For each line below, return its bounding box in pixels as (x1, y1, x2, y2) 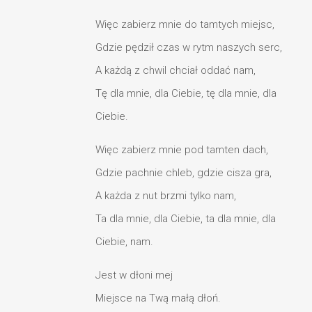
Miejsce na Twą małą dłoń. (95, 291, 221, 304)
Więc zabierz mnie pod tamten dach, (95, 143, 268, 156)
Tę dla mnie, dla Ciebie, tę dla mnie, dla (95, 86, 276, 100)
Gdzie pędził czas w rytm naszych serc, (95, 40, 282, 54)
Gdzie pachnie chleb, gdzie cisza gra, (95, 166, 272, 179)
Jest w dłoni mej (95, 268, 173, 281)
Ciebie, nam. (95, 235, 153, 248)
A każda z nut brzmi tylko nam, (95, 189, 236, 202)
